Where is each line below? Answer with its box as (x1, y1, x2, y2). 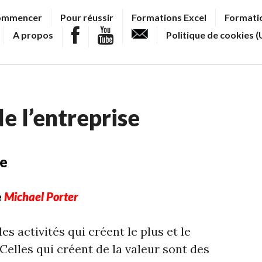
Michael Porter (4, 189, 78, 204)
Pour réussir (60, 12, 113, 23)
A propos (13, 29, 53, 40)
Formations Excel (131, 12, 206, 23)
